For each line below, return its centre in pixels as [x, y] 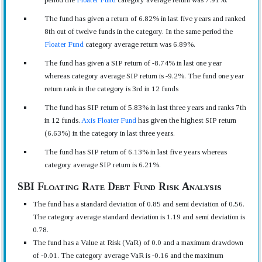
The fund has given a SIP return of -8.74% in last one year [133, 63]
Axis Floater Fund [109, 120]
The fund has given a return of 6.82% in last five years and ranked [145, 18]
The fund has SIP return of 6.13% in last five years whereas [136, 152]
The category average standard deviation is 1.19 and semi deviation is [139, 217]
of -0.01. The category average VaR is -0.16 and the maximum [128, 255]
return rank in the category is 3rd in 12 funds [111, 89]
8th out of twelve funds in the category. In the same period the [139, 31]
